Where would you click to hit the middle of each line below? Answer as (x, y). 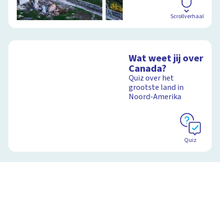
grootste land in (156, 87)
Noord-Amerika (155, 96)
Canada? (148, 68)
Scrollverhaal (187, 16)
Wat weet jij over (166, 58)
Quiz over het (151, 78)
